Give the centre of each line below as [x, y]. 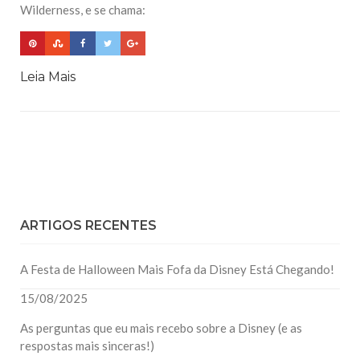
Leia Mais [48, 76]
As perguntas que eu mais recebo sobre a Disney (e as [161, 327]
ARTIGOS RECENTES [88, 225]
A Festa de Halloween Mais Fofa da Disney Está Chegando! [177, 269]
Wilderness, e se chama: [83, 10]
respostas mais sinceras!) [87, 345]
